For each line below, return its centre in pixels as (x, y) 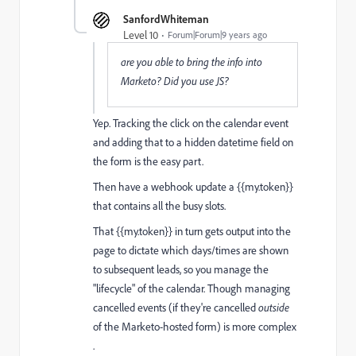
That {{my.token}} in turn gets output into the (192, 231)
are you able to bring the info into (192, 62)
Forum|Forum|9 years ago (217, 35)
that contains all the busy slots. (159, 206)
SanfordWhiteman (166, 19)
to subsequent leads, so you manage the (181, 269)
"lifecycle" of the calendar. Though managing (192, 288)
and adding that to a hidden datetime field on (193, 142)
